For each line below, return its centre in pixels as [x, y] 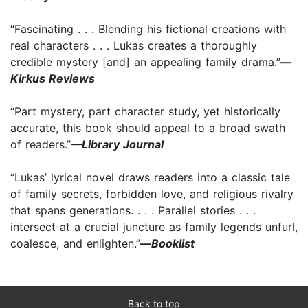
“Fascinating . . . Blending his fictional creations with [148, 29]
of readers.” [41, 144]
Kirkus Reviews [53, 78]
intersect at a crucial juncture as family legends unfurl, [154, 227]
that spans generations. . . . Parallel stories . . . [133, 210]
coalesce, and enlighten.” [75, 243]
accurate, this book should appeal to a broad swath [148, 128]
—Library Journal [117, 144]
